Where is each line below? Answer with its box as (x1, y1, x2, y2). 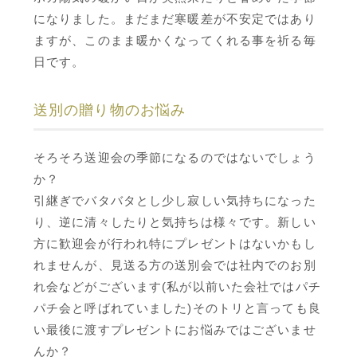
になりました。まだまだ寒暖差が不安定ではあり (33, 12, 316, 25)
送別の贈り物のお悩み (33, 102, 186, 118)
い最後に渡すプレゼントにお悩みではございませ (33, 323, 316, 336)
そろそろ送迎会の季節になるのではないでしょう (33, 151, 316, 164)
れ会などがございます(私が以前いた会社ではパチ (33, 280, 321, 293)
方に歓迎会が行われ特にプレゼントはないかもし (33, 237, 316, 250)
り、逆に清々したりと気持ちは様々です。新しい (33, 215, 316, 229)
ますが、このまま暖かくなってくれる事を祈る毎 (33, 33, 316, 47)
